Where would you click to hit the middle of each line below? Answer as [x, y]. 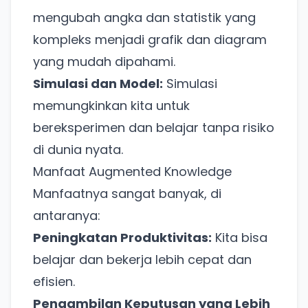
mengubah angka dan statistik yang [144, 18]
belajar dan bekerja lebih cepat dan [142, 260]
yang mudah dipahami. [104, 62]
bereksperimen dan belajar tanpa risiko [154, 128]
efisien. [54, 282]
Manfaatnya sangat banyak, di [127, 194]
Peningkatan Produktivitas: [122, 238]
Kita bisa [240, 238]
